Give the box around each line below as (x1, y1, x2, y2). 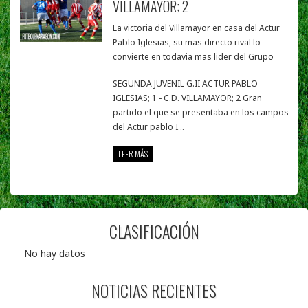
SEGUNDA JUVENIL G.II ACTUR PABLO (113, 78, 258, 90)
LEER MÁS (118, 148, 148, 160)
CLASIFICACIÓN (109, 219, 199, 244)
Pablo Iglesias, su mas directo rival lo (113, 36, 261, 49)
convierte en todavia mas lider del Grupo (113, 51, 274, 63)
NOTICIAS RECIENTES (91, 278, 217, 303)
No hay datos (24, 247, 85, 261)
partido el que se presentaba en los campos (113, 107, 289, 119)
